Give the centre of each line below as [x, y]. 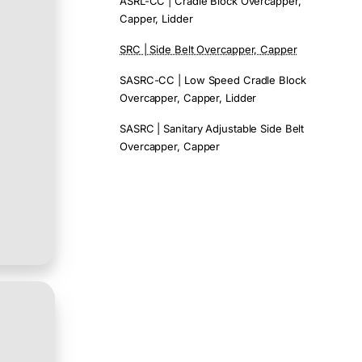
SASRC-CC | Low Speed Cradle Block [213, 80]
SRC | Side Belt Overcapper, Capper [208, 49]
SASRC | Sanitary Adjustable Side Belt [212, 128]
